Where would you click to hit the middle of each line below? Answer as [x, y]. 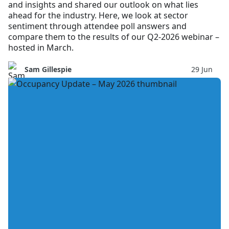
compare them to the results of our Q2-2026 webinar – [114, 37]
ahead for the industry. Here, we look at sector [98, 15]
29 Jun [202, 69]
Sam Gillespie [48, 69]
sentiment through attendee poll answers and [97, 26]
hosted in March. [41, 47]
